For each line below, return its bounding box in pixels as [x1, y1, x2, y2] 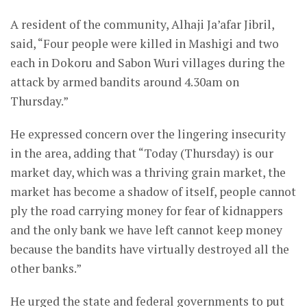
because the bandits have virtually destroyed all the [10, 241, 289, 258]
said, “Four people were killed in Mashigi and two [10, 36, 279, 52]
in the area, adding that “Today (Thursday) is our [10, 145, 273, 162]
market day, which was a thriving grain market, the [10, 164, 286, 181]
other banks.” [10, 260, 82, 277]
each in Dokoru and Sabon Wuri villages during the [10, 55, 285, 71]
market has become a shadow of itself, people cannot [10, 184, 296, 200]
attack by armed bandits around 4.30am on [10, 74, 239, 90]
